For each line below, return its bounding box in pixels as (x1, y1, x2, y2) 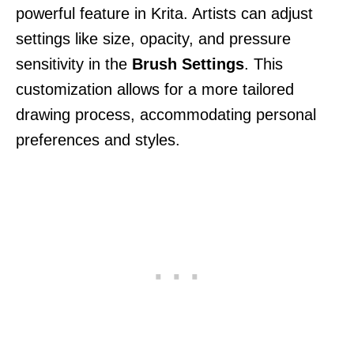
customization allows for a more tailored (16, 80, 294, 98)
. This (244, 55, 283, 73)
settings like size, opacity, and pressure (16, 29, 291, 47)
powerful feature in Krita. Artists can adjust (16, 4, 313, 22)
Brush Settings (132, 55, 244, 73)
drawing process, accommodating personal (16, 105, 316, 123)
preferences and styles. (16, 130, 180, 149)
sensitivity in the (16, 55, 132, 73)
